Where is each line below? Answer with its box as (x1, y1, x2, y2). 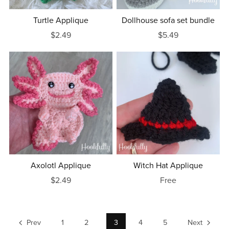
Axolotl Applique (30, 161, 91, 171)
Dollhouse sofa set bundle (122, 15, 215, 26)
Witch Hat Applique (133, 161, 203, 171)
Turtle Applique (33, 15, 88, 26)
